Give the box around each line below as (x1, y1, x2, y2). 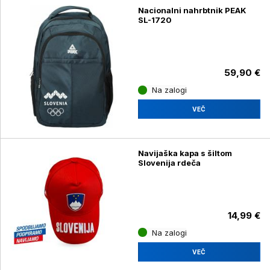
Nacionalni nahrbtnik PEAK (137, 5, 246, 16)
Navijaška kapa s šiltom (137, 148, 232, 158)
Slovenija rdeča (137, 157, 201, 168)
